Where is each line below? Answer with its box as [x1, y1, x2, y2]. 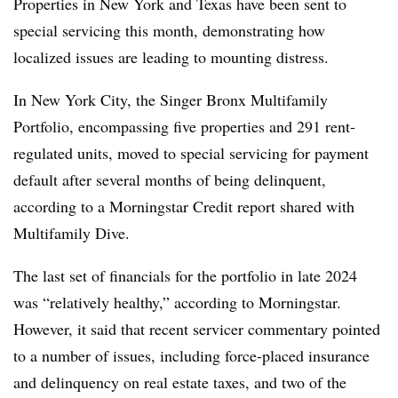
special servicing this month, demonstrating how [13, 20, 325, 41]
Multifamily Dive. [13, 222, 130, 243]
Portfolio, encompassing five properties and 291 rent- [13, 115, 355, 137]
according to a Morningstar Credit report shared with [13, 195, 354, 217]
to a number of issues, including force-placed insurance [13, 345, 370, 366]
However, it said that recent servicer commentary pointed [13, 318, 380, 339]
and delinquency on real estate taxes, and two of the [13, 371, 346, 393]
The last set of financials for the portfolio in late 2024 [13, 265, 357, 286]
